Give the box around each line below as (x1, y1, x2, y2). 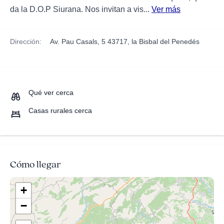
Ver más (151, 5, 180, 13)
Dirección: (10, 37, 41, 45)
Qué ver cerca (28, 88, 73, 97)
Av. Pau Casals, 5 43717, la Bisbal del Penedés (50, 37, 199, 45)
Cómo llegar (10, 157, 61, 171)
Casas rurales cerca (28, 106, 92, 115)
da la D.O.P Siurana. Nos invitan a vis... (10, 5, 151, 13)
